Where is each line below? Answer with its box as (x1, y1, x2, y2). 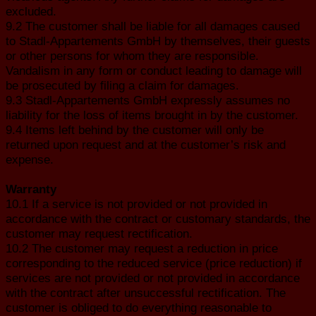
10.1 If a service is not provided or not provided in (6, 196, 267, 211)
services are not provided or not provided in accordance (6, 270, 300, 285)
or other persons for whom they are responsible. (6, 48, 259, 63)
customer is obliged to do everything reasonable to (6, 300, 272, 315)
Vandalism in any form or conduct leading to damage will (6, 63, 302, 78)
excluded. (6, 4, 56, 18)
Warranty (6, 181, 56, 196)
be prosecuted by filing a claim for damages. (6, 78, 239, 92)
